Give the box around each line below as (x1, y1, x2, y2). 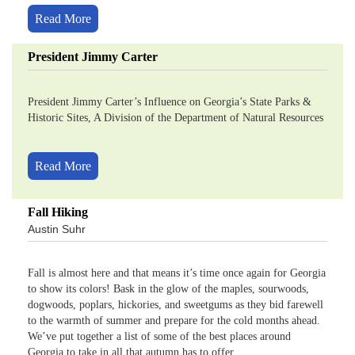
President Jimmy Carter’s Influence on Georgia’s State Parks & (28, 96, 311, 108)
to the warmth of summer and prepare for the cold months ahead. (28, 315, 320, 326)
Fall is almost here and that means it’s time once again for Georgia (28, 267, 326, 279)
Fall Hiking (28, 205, 88, 219)
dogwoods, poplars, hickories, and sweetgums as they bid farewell (28, 299, 323, 311)
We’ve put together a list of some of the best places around (28, 330, 291, 342)
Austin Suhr (28, 223, 86, 235)
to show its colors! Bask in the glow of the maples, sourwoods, (28, 283, 309, 295)
